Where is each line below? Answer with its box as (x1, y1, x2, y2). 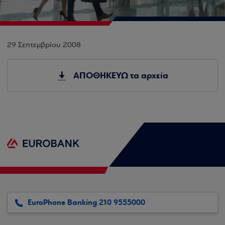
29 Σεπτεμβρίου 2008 (7, 41, 81, 49)
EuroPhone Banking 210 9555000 (28, 197, 145, 207)
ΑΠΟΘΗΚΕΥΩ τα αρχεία (73, 70, 168, 81)
